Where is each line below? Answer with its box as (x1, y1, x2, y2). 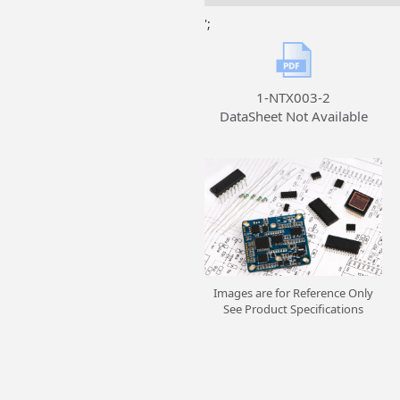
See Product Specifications (223, 301, 363, 317)
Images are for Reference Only (213, 285, 373, 301)
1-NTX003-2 (256, 88, 330, 106)
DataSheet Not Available (219, 107, 368, 125)
